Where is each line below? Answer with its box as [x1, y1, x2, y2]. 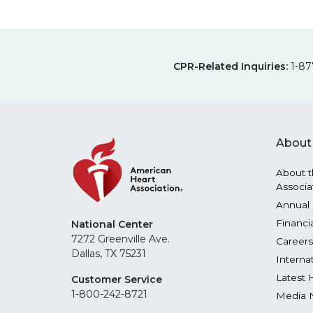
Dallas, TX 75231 [71, 247, 146, 261]
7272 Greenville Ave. [71, 233, 170, 246]
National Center [71, 218, 153, 231]
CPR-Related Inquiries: [173, 59, 291, 73]
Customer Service [71, 273, 162, 286]
